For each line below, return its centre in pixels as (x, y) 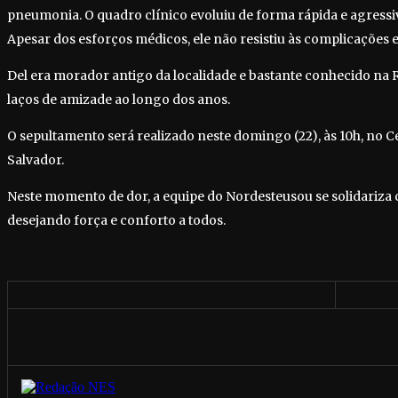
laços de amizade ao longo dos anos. (119, 100)
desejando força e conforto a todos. (116, 221)
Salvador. (36, 160)
